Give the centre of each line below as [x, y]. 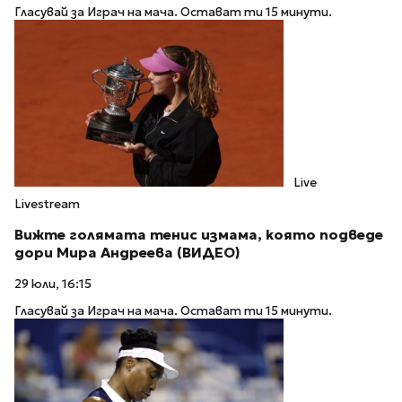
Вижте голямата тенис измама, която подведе [199, 235]
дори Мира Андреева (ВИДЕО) [127, 253]
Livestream [47, 205]
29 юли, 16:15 [53, 284]
